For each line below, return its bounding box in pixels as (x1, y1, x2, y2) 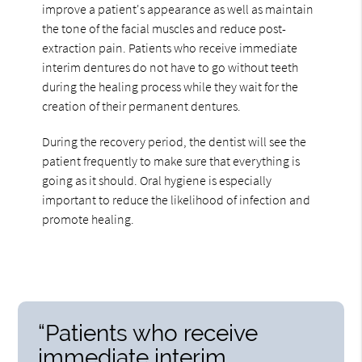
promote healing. (42, 210, 135, 227)
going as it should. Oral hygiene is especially (42, 171, 272, 188)
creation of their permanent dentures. (42, 97, 242, 114)
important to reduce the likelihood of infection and (42, 191, 311, 208)
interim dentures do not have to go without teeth (42, 58, 299, 75)
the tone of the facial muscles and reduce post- (42, 19, 287, 36)
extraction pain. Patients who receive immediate (42, 39, 298, 56)
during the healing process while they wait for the (42, 78, 299, 95)
